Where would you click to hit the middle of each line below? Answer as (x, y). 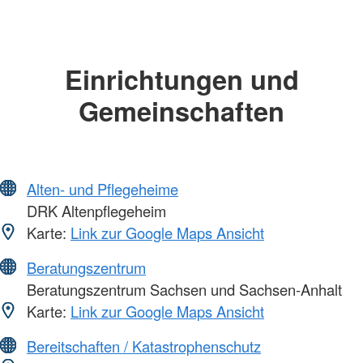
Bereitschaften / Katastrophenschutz (144, 346)
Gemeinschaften (181, 110)
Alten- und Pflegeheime (102, 189)
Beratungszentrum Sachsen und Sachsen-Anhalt (182, 290)
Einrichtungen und (181, 79)
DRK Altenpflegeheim (94, 211)
